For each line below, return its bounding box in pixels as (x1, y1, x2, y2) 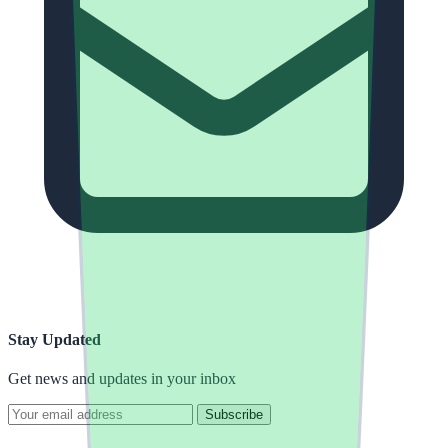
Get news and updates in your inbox (8, 370, 236, 387)
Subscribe (205, 407, 263, 422)
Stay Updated (8, 330, 101, 348)
